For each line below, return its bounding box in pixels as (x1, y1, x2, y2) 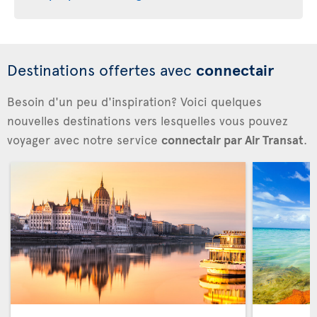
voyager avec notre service (7, 131, 161, 148)
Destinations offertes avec (7, 59, 196, 80)
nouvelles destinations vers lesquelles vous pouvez (7, 112, 288, 129)
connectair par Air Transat (161, 131, 304, 148)
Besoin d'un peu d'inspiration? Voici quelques (7, 93, 262, 110)
